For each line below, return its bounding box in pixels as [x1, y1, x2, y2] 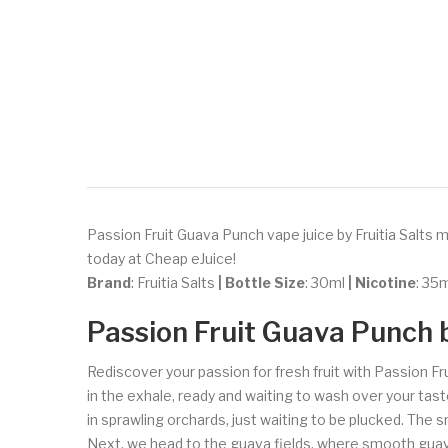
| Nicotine [348, 273, 416, 291]
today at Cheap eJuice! [87, 249, 236, 267]
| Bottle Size [218, 273, 305, 291]
